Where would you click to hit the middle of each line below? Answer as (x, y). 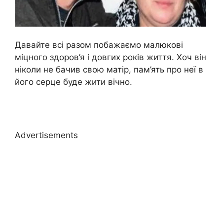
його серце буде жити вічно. (74, 82)
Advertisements (46, 135)
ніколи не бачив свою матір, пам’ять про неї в (109, 70)
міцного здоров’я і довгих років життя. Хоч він (110, 57)
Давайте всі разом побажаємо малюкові (99, 45)
